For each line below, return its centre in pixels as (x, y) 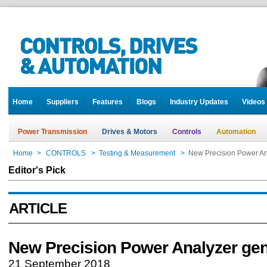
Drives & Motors (130, 132)
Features (108, 102)
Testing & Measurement (137, 153)
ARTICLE (38, 208)
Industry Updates (199, 102)
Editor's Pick (37, 170)
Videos (254, 102)
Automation (236, 132)
